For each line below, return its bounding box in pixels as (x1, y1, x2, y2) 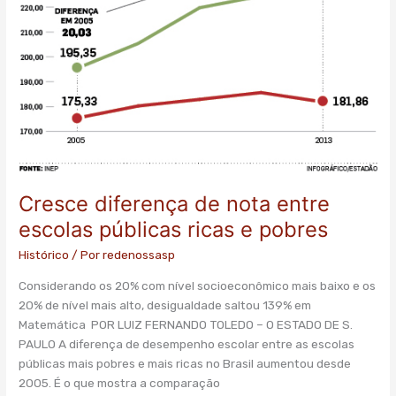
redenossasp (103, 247, 176, 263)
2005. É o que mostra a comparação (19, 375, 221, 390)
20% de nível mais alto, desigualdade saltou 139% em (19, 297, 312, 312)
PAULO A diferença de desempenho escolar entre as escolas (19, 336, 355, 351)
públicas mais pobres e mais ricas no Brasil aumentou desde (19, 355, 352, 370)
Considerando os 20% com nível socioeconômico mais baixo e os (19, 278, 377, 293)
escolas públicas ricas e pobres (19, 217, 329, 243)
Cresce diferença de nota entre (19, 191, 331, 217)
